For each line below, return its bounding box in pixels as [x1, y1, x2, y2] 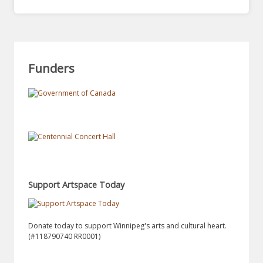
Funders [28, 60, 75, 77]
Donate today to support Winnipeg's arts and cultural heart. [28, 220, 227, 231]
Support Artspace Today [28, 178, 124, 190]
